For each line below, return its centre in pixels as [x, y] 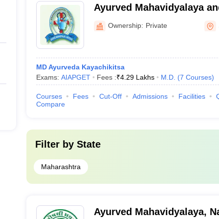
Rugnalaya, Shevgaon [144, 20]
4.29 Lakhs [137, 77]
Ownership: [125, 25]
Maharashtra [61, 167]
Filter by [56, 144]
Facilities [192, 96]
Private [156, 25]
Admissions [150, 96]
